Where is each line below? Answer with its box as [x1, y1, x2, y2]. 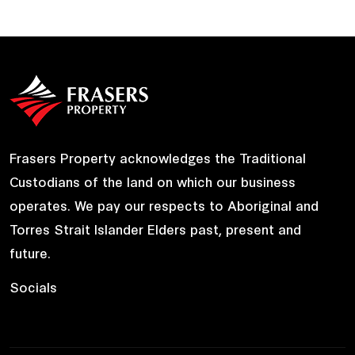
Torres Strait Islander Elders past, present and [10, 219, 301, 238]
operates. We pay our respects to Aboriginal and [10, 196, 319, 214]
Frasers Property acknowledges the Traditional [10, 148, 306, 166]
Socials [10, 277, 57, 296]
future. [10, 243, 51, 261]
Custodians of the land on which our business [10, 172, 296, 190]
